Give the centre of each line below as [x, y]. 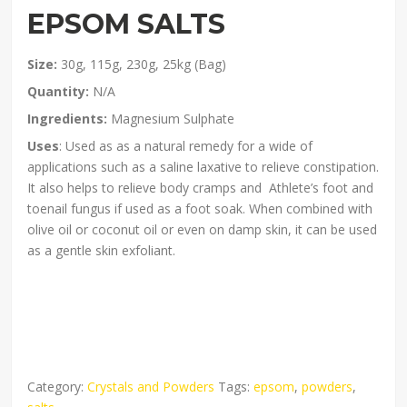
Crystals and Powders [151, 386]
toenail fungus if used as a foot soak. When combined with [200, 208]
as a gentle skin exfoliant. [102, 250]
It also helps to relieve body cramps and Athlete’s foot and [201, 187]
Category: [58, 386]
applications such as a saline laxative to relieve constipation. [203, 166]
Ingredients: [68, 118]
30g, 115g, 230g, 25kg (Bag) [144, 64]
